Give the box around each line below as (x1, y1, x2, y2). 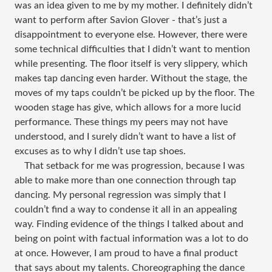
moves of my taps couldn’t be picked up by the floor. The (15, 88, 254, 98)
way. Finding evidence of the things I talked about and (15, 219, 243, 229)
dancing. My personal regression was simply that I (15, 190, 226, 200)
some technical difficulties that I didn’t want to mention (15, 44, 250, 55)
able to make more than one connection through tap (15, 175, 236, 186)
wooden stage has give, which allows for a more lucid (15, 103, 241, 113)
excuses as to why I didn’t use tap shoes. (15, 146, 186, 157)
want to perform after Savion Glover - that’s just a (15, 15, 227, 25)
